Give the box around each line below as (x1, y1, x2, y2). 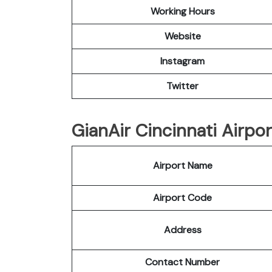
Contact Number (145, 255, 220, 268)
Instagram (160, 54, 205, 67)
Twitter (166, 79, 199, 92)
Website (164, 29, 201, 42)
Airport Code (153, 191, 212, 204)
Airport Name (152, 158, 212, 172)
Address (163, 223, 202, 236)
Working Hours (150, 4, 215, 18)
